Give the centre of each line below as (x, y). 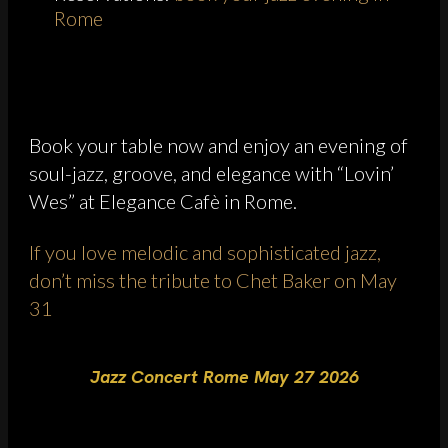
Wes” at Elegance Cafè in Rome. (163, 200)
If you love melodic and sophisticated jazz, (205, 251)
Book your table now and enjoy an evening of (218, 144)
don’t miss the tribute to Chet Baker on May (213, 279)
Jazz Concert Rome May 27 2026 (224, 376)
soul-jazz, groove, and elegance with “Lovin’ (211, 172)
